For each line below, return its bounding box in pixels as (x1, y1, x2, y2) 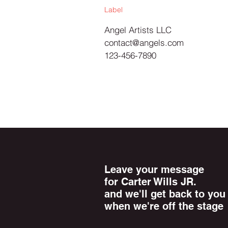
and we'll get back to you (104, 188, 225, 200)
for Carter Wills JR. (104, 176, 196, 188)
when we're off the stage (104, 200, 223, 212)
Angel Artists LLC (104, 24, 172, 35)
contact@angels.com (104, 37, 184, 48)
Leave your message (104, 163, 204, 176)
